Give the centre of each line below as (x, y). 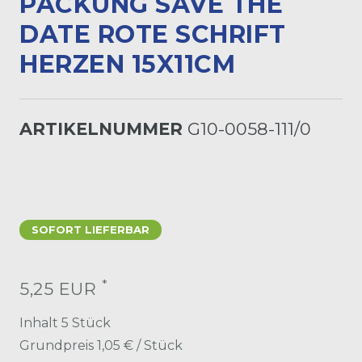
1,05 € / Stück (140, 345)
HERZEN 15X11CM (127, 64)
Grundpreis (58, 345)
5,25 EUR (61, 288)
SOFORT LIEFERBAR (90, 229)
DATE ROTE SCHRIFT (153, 34)
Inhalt (40, 322)
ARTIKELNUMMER (103, 128)
